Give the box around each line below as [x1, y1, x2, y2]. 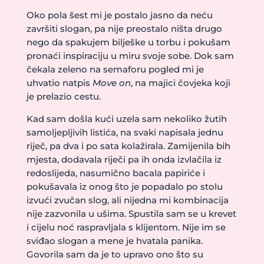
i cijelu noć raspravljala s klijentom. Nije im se [26, 222, 226, 233]
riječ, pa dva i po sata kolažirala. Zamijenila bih [26, 140, 230, 151]
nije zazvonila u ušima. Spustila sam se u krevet [26, 208, 236, 219]
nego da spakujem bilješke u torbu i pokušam [26, 37, 230, 48]
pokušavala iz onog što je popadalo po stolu [26, 181, 223, 192]
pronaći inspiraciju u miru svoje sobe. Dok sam [26, 50, 234, 61]
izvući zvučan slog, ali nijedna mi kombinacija [26, 194, 229, 206]
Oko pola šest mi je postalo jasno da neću [26, 9, 213, 21]
